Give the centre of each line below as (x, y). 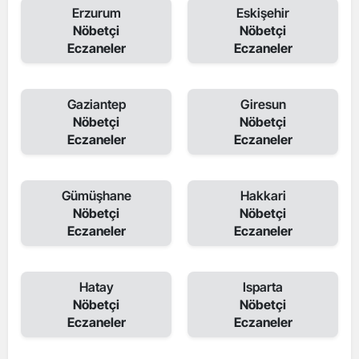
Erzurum (96, 13)
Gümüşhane (96, 196)
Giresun (263, 104)
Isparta (263, 287)
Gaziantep (96, 104)
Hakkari (263, 196)
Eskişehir (263, 13)
